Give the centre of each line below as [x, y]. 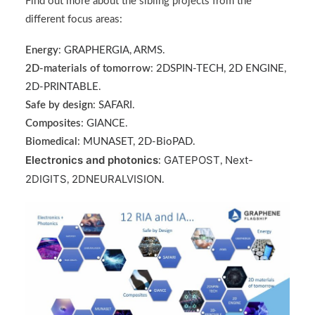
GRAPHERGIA [97, 50]
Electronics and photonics [92, 160]
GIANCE [106, 123]
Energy [42, 50]
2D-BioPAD [165, 142]
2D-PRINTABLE [62, 87]
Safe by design [59, 105]
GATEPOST [192, 160]
